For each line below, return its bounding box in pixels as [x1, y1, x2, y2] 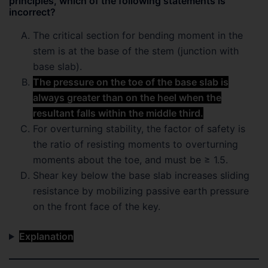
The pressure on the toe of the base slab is [33, 76, 229, 88]
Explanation [19, 230, 74, 242]
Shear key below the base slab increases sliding [33, 169, 249, 181]
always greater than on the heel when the [33, 92, 221, 103]
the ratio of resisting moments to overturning [33, 138, 238, 150]
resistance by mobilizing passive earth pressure [33, 185, 249, 197]
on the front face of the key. [33, 200, 160, 212]
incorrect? [9, 6, 56, 18]
